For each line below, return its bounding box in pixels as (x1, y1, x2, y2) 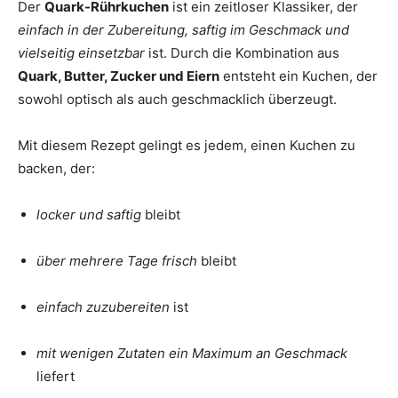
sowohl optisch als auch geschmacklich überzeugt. (18, 90, 337, 107)
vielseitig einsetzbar (18, 44, 145, 61)
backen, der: (18, 159, 95, 177)
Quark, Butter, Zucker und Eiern (18, 67, 219, 84)
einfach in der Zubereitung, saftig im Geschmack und (18, 20, 349, 38)
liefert (36, 367, 75, 385)
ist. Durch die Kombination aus (145, 44, 339, 61)
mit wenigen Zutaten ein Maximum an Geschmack (36, 344, 347, 362)
